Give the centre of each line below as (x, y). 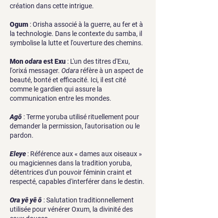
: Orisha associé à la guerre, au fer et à (86, 24)
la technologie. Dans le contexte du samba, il (76, 34)
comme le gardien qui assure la (56, 89)
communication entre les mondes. (61, 98)
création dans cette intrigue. (52, 6)
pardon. (22, 135)
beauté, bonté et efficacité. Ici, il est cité (68, 80)
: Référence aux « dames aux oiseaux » (85, 154)
